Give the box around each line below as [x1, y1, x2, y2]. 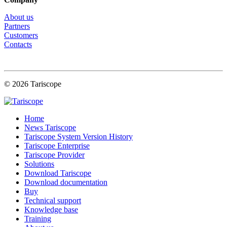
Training [24, 214, 51, 223]
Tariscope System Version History [24, 132, 133, 141]
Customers [4, 31, 38, 40]
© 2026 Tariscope [4, 80, 61, 89]
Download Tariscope [24, 169, 91, 178]
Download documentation [24, 178, 107, 187]
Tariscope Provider [24, 150, 85, 160]
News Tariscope [24, 123, 76, 132]
